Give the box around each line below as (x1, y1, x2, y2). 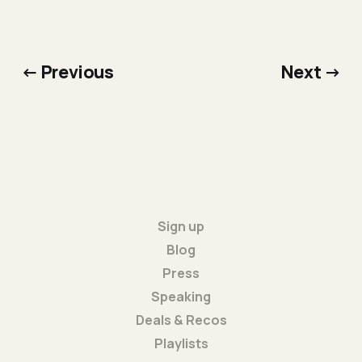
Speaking (151, 287, 211, 305)
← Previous (20, 60, 114, 84)
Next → (280, 60, 342, 84)
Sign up (158, 217, 204, 235)
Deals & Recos (135, 310, 227, 329)
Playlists (154, 334, 208, 352)
